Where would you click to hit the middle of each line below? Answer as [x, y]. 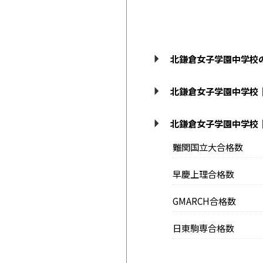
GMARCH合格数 [204, 201]
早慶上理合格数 [203, 174]
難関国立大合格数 [208, 147]
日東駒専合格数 [203, 228]
